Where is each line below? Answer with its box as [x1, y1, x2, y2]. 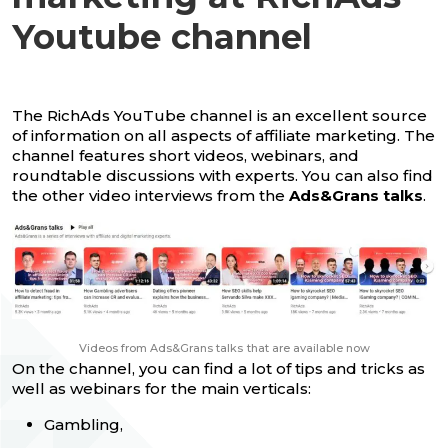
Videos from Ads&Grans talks [78, 341, 243, 356]
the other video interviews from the [12, 186, 289, 206]
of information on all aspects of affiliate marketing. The [12, 126, 435, 146]
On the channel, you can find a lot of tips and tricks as [12, 359, 425, 379]
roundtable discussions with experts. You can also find [12, 166, 433, 186]
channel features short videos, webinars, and [12, 146, 359, 166]
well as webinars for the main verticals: [12, 379, 311, 399]
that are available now [246, 341, 370, 356]
